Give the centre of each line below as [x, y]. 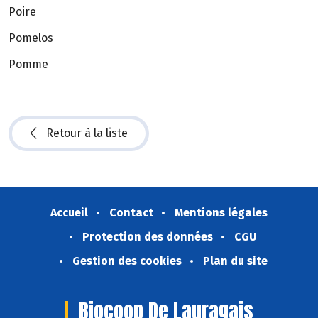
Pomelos [31, 38]
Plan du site [235, 261]
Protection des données [148, 237]
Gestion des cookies [127, 261]
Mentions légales [221, 213]
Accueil [69, 213]
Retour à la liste [87, 133]
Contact [131, 213]
